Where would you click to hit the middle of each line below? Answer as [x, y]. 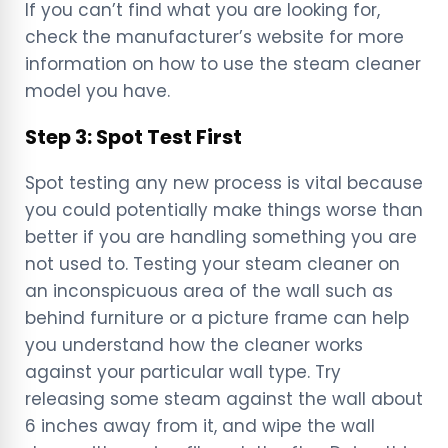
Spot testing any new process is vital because [224, 182]
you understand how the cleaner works [194, 344]
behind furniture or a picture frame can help [217, 317]
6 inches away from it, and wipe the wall [200, 425]
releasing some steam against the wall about [224, 398]
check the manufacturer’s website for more [214, 37]
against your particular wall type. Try [183, 371]
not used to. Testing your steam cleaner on [212, 263]
